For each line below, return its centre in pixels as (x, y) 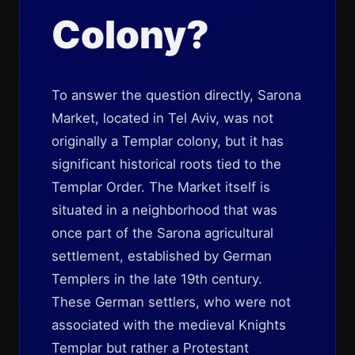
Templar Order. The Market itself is (161, 187)
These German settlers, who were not (171, 302)
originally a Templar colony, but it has (168, 141)
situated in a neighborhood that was (164, 210)
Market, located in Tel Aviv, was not (162, 118)
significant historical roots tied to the (166, 164)
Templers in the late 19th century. (157, 279)
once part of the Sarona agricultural (162, 233)
